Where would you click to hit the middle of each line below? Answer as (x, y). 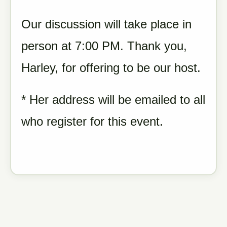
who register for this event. (94, 121)
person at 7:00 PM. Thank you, (104, 46)
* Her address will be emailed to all (113, 100)
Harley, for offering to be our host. (111, 68)
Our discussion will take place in (106, 24)
